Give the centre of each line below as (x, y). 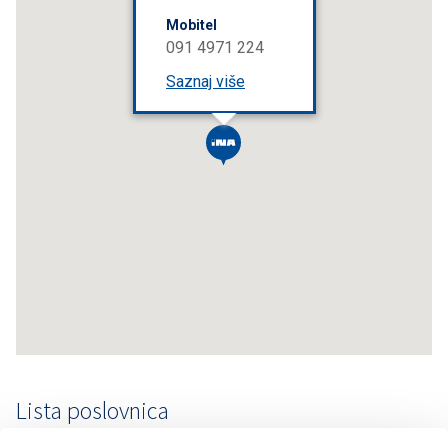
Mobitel (191, 25)
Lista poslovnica (92, 410)
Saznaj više (205, 81)
